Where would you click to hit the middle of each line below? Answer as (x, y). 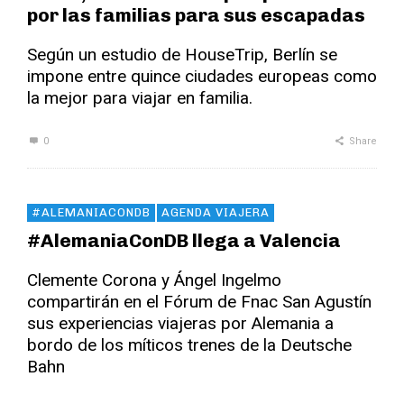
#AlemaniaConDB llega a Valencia (184, 240)
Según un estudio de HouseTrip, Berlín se (182, 54)
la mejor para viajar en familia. (140, 97)
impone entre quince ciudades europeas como (202, 76)
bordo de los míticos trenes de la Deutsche (189, 344)
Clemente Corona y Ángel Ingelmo (154, 280)
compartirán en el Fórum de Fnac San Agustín (199, 301)
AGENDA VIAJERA (216, 212)
